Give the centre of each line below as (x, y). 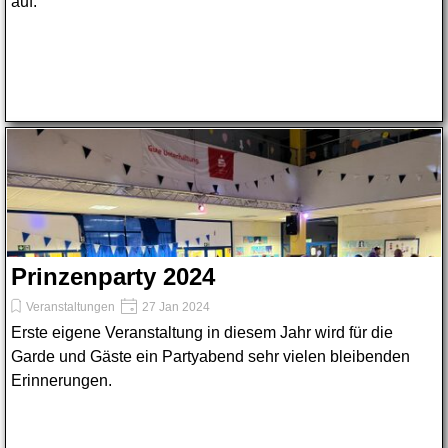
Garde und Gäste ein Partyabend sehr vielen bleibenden (210, 356)
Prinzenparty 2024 (113, 276)
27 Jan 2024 (174, 307)
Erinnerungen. (61, 380)
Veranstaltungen (70, 307)
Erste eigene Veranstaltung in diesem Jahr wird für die (202, 332)
